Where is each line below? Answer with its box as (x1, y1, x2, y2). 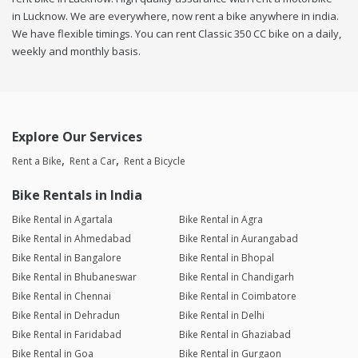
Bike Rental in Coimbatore (178, 289, 296, 304)
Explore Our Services (12, 128, 142, 146)
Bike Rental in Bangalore (12, 251, 121, 265)
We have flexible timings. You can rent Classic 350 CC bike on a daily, (12, 26, 341, 42)
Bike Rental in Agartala (12, 213, 113, 227)
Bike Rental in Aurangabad (178, 232, 298, 246)
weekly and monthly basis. (12, 44, 141, 59)
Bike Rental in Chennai (12, 289, 111, 304)
